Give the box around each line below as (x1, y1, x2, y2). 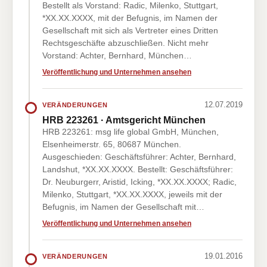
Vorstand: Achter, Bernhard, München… (42, 51, 192, 60)
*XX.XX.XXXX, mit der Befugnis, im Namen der (42, 13, 218, 23)
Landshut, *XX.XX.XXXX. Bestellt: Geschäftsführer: (42, 164, 233, 174)
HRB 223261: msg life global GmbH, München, (42, 127, 219, 136)
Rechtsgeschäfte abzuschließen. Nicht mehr (42, 38, 209, 48)
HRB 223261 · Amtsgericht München (42, 115, 206, 125)
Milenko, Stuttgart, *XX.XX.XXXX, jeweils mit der (42, 190, 222, 199)
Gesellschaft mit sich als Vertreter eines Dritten (42, 26, 218, 35)
